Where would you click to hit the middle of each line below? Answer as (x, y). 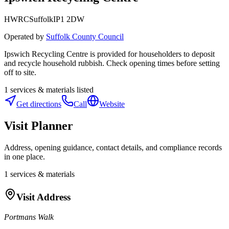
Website (112, 104)
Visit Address (43, 197)
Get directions (39, 104)
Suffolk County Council (85, 36)
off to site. (20, 72)
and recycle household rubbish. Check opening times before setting (112, 63)
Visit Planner (39, 125)
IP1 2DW (69, 19)
